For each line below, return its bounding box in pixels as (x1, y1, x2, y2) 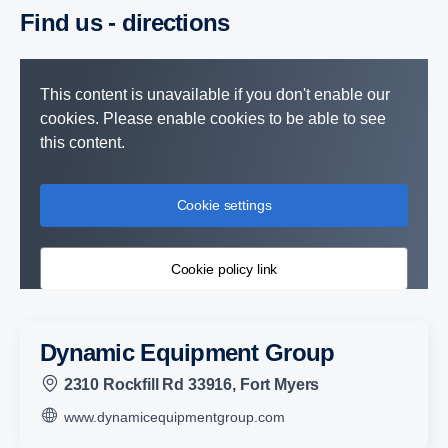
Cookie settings (176, 197, 272, 213)
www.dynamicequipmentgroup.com (60, 408, 285, 425)
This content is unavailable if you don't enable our (40, 86, 390, 103)
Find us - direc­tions (34, 9, 230, 36)
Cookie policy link (170, 260, 278, 277)
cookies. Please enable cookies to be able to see (40, 110, 386, 127)
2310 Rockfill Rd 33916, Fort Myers (59, 375, 320, 393)
